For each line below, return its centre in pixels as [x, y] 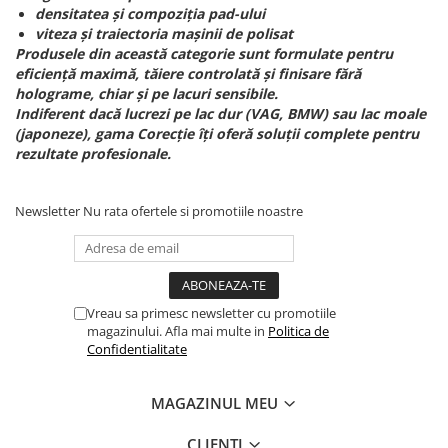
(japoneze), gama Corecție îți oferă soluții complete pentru [217, 133]
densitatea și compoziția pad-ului [150, 13]
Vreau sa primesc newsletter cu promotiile [211, 313]
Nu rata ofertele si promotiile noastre [193, 211]
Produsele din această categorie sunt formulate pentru [204, 53]
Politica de [298, 331]
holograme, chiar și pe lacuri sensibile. [146, 93]
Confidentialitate [137, 349]
